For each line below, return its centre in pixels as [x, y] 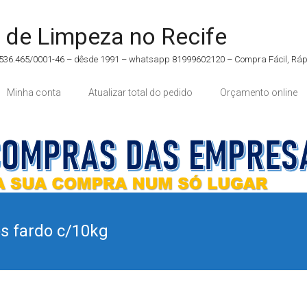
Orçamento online [258, 92]
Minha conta [34, 92]
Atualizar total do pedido [140, 92]
